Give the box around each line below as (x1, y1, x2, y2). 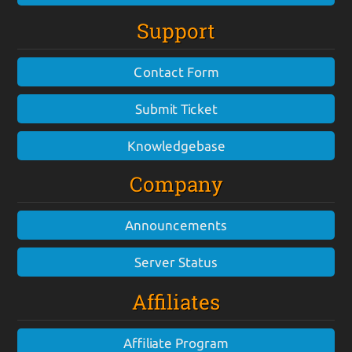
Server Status (134, 255, 218, 270)
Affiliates (132, 288, 220, 316)
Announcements (125, 218, 227, 233)
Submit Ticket (134, 101, 218, 117)
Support (137, 17, 215, 45)
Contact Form (133, 64, 219, 80)
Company (129, 170, 223, 198)
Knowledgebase (126, 138, 225, 154)
